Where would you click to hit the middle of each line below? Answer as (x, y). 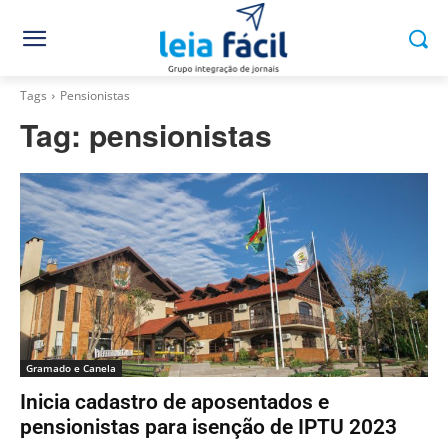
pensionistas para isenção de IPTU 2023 (208, 427)
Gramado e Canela (71, 368)
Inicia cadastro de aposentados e (174, 402)
